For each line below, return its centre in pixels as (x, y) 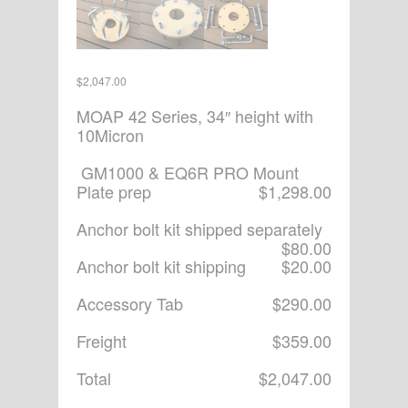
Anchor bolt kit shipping (161, 266)
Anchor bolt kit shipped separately (199, 229)
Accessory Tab (130, 304)
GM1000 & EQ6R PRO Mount (188, 173)
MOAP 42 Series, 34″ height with (195, 116)
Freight (102, 341)
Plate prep (114, 192)
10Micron (110, 135)
